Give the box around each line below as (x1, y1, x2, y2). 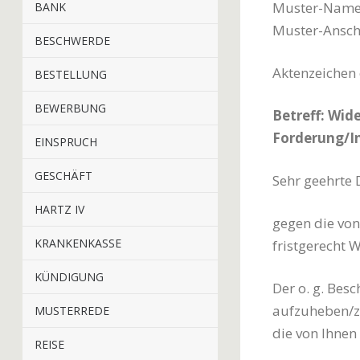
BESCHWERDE (35, 33, 110, 48)
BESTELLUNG (35, 67, 107, 82)
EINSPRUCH (35, 134, 97, 149)
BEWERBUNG (35, 100, 106, 116)
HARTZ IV (35, 202, 84, 217)
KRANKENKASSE (35, 235, 121, 251)
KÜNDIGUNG (35, 269, 104, 284)
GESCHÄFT (35, 168, 92, 183)
